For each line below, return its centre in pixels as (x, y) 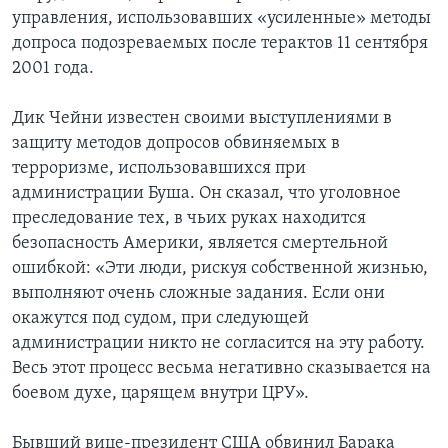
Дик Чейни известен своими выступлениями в (202, 118)
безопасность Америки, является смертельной (200, 243)
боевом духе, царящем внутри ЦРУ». (160, 393)
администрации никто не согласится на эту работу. (218, 343)
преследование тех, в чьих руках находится (189, 218)
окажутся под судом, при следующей (160, 318)
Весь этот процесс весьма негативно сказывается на (221, 368)
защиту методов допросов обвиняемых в (176, 143)
